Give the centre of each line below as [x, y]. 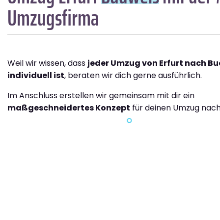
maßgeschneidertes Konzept [69, 108]
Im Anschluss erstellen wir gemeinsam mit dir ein [101, 95]
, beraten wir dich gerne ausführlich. [133, 75]
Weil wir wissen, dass [47, 63]
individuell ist [36, 75]
